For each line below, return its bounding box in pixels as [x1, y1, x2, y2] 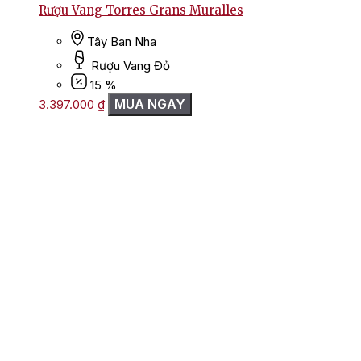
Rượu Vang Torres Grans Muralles [39, 2, 243, 19]
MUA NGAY [114, 96, 185, 113]
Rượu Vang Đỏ [91, 58, 170, 74]
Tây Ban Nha [87, 34, 156, 50]
